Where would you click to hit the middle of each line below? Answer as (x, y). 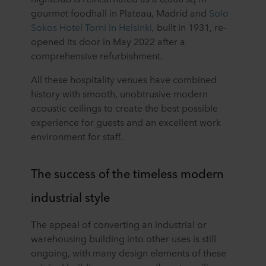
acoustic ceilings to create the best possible (124, 108)
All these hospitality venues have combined (124, 79)
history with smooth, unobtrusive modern (119, 94)
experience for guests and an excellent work (126, 122)
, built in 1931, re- (189, 27)
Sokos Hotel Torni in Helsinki (91, 27)
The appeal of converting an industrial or (119, 224)
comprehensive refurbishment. (97, 56)
